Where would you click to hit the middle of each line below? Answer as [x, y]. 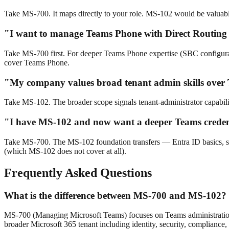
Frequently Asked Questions [78, 173]
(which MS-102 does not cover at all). [65, 151]
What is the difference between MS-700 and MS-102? [115, 195]
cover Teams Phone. [37, 62]
